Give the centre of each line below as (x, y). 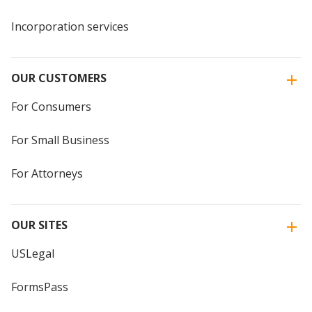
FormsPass (40, 287)
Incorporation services (70, 27)
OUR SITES (39, 225)
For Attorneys (47, 174)
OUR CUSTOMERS (59, 78)
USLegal (33, 254)
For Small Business (60, 140)
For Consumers (51, 107)
